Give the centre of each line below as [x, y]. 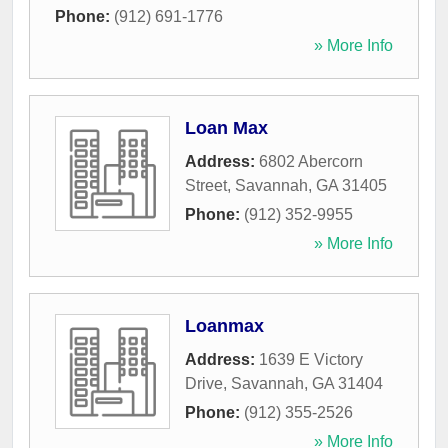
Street [206, 186]
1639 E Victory [311, 360]
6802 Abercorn [311, 162]
